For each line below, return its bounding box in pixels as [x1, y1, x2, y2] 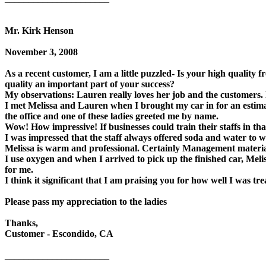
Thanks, [5, 217, 38, 228]
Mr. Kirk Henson [5, 25, 74, 36]
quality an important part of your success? [5, 78, 175, 89]
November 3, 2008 [5, 46, 78, 57]
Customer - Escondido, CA [5, 228, 113, 239]
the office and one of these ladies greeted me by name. [5, 110, 218, 121]
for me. [5, 164, 33, 175]
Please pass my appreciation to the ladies [5, 196, 167, 207]
